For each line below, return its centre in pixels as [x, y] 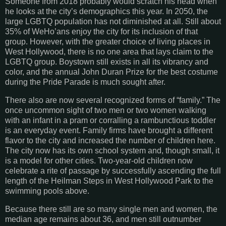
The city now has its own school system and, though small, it [112, 151]
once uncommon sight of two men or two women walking [106, 110]
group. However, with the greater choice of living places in [108, 42]
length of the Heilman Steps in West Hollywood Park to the [109, 181]
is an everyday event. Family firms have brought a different [109, 131]
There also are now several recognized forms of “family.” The [113, 100]
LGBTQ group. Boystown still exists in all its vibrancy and [107, 62]
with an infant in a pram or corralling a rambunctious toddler [110, 121]
